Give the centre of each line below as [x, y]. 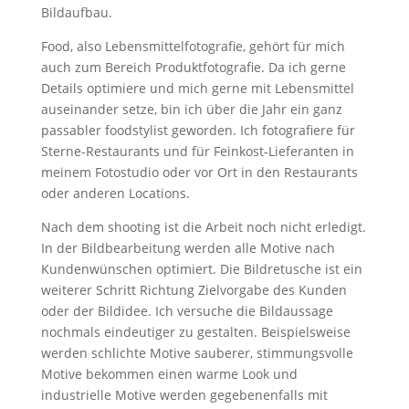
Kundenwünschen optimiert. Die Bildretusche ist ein [201, 269]
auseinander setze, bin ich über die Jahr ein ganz [191, 109]
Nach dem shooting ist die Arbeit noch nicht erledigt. [203, 227]
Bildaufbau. [76, 12]
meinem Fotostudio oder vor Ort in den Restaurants [199, 172]
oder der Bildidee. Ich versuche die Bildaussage [187, 311]
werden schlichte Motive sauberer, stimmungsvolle [197, 353]
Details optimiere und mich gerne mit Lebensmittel [197, 88]
